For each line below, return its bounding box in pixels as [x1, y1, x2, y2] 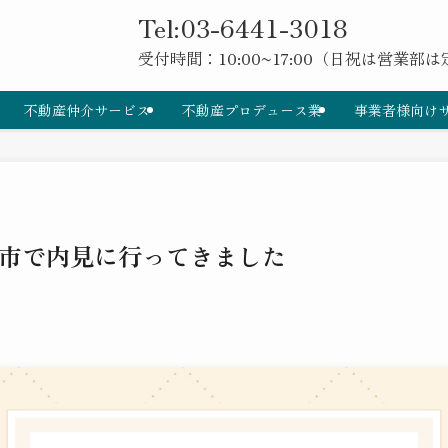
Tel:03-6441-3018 [137, 8, 348, 45]
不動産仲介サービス [24, 100, 150, 120]
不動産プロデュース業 [182, 100, 322, 120]
